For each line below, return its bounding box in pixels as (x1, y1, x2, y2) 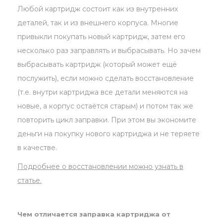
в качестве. (17, 143, 57, 153)
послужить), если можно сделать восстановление (17, 74, 194, 83)
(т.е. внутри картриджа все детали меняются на (17, 88, 188, 97)
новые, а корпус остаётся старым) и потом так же (17, 102, 193, 111)
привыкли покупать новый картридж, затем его (17, 32, 185, 42)
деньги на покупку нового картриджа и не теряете (17, 129, 200, 139)
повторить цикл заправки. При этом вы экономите (17, 115, 196, 125)
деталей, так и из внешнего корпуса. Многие (17, 18, 178, 28)
